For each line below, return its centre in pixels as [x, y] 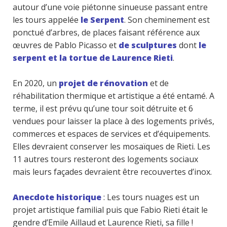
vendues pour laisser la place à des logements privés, [113, 121]
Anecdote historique [57, 197]
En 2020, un [36, 83]
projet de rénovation [103, 83]
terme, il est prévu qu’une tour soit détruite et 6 [103, 108]
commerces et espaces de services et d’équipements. [111, 134]
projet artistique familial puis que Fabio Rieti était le [110, 210]
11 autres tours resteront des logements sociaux [105, 159]
